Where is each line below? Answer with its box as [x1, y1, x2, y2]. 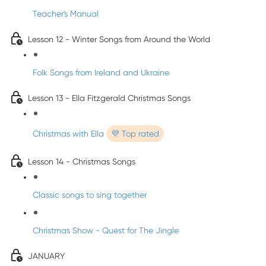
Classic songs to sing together [33, 190, 147, 199]
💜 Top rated [111, 129, 159, 138]
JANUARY [28, 251, 65, 261]
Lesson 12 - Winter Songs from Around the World [28, 34, 210, 44]
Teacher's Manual [33, 9, 99, 18]
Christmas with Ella [33, 129, 106, 138]
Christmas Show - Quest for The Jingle [33, 226, 179, 235]
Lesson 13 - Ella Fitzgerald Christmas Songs [28, 93, 191, 103]
